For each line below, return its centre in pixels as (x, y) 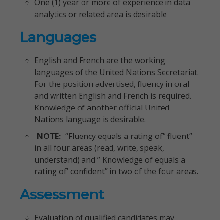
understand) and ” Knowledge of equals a (110, 160)
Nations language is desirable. (90, 119)
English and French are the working (100, 60)
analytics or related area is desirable (101, 14)
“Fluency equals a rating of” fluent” (129, 136)
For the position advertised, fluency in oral (112, 84)
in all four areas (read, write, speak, (99, 148)
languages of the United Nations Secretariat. (117, 72)
